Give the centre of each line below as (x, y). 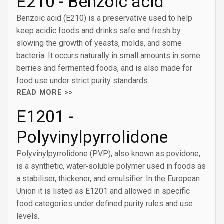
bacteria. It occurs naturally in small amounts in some (108, 56)
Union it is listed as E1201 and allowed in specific (103, 191)
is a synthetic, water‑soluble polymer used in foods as (111, 166)
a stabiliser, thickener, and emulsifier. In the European (108, 179)
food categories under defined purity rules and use (105, 204)
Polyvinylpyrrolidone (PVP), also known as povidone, (108, 154)
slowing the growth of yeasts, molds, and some (99, 43)
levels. (28, 216)
